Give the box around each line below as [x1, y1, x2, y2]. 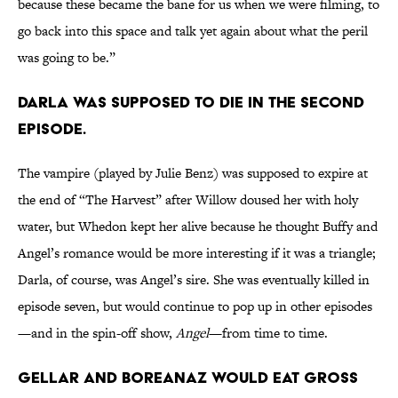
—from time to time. [209, 323, 328, 343]
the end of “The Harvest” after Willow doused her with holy [18, 190, 358, 210]
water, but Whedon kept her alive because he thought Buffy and [18, 217, 378, 236]
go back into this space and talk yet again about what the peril [18, 21, 368, 41]
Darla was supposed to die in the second [18, 92, 364, 112]
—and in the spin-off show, [18, 323, 176, 343]
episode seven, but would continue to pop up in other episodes [18, 297, 372, 316]
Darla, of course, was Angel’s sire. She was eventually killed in [18, 270, 370, 290]
